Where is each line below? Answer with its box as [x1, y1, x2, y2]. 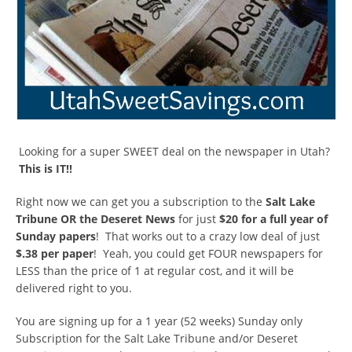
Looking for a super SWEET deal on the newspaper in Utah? [16, 143, 330, 159]
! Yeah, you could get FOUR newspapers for [93, 245, 323, 261]
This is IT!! [19, 160, 79, 176]
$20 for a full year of [219, 211, 328, 226]
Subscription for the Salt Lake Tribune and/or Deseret [16, 330, 298, 346]
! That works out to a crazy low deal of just [96, 228, 320, 244]
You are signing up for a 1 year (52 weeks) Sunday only [16, 313, 302, 328]
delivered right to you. [16, 280, 132, 295]
